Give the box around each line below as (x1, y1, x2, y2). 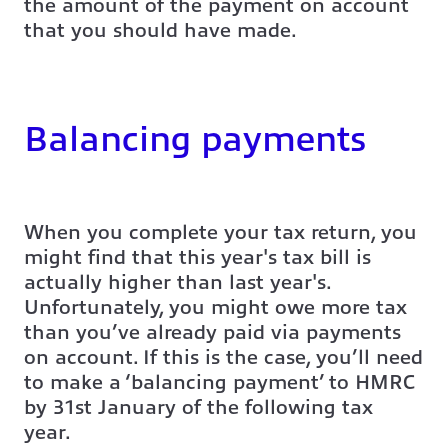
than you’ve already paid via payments (24, 321, 401, 345)
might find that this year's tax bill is (24, 246, 371, 270)
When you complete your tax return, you (24, 221, 417, 245)
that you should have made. (24, 19, 297, 43)
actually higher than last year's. (24, 271, 330, 295)
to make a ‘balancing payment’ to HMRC (24, 371, 415, 395)
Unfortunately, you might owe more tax (24, 296, 407, 320)
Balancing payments (24, 119, 366, 159)
